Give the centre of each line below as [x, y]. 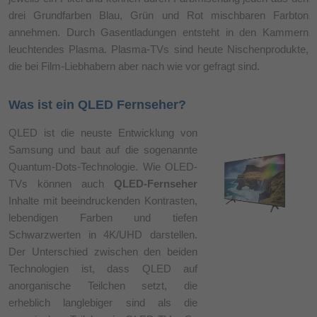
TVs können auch [62, 183]
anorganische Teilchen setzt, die [103, 285]
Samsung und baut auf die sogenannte [103, 149]
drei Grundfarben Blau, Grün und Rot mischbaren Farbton [158, 15]
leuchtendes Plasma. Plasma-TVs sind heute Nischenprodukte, [158, 49]
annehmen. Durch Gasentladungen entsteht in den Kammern [158, 32]
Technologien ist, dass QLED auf [103, 268]
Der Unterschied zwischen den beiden [103, 251]
